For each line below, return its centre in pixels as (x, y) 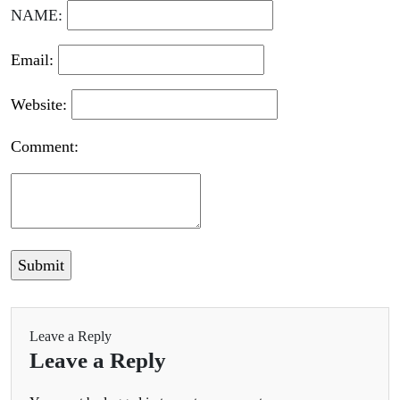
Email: (34, 60)
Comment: (45, 146)
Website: (41, 104)
